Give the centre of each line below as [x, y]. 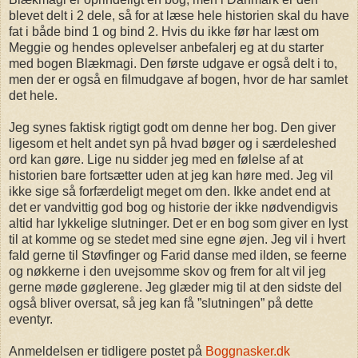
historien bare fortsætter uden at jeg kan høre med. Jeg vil [171, 176]
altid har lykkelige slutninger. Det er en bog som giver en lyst [178, 224]
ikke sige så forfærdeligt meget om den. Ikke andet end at [169, 192]
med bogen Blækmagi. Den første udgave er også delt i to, [173, 64]
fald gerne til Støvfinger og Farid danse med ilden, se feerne [178, 256]
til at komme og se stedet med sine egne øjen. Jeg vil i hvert [177, 240]
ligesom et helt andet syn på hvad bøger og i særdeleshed [173, 144]
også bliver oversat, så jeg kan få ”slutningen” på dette [161, 304]
